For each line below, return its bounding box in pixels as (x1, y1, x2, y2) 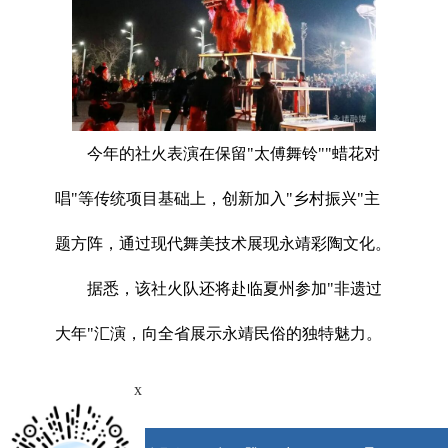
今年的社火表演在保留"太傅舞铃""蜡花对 (87, 144, 380, 162)
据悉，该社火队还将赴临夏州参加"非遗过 (87, 279, 382, 297)
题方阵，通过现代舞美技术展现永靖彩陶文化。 (55, 234, 391, 252)
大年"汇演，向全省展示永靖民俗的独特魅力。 (55, 324, 382, 342)
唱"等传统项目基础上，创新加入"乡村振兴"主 (55, 189, 380, 207)
